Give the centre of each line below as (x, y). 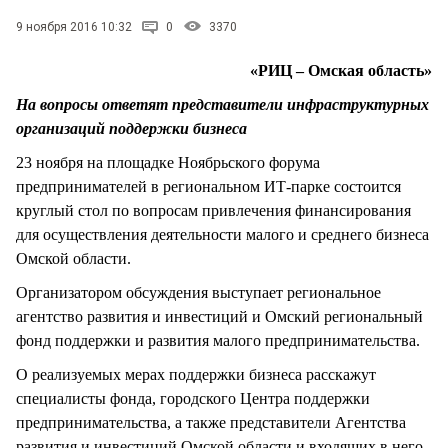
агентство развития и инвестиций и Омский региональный (219, 317)
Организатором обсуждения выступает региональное (198, 293)
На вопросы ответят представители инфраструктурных (222, 104)
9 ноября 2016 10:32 (74, 26)
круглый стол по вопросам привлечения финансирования (213, 210)
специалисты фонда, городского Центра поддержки (193, 399)
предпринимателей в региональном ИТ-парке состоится (208, 186)
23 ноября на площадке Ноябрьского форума (168, 162)
